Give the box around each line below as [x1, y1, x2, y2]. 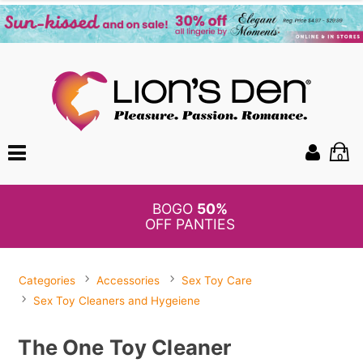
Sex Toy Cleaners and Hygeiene [33, 294, 201, 308]
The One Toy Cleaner [18, 334, 232, 360]
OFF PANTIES [144, 216, 235, 233]
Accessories [96, 274, 160, 288]
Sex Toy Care [181, 274, 252, 288]
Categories [19, 274, 76, 288]
